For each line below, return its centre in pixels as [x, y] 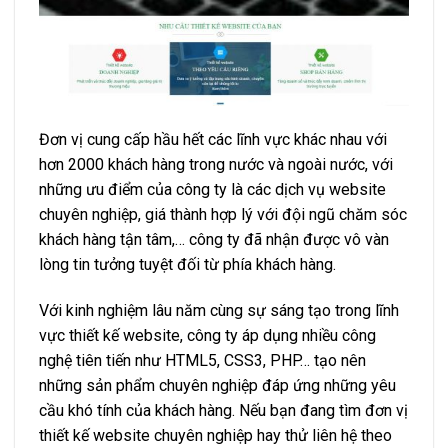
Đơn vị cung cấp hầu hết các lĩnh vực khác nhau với [213, 139]
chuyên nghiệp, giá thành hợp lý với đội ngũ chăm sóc [223, 214]
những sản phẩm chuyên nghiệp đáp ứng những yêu [217, 385]
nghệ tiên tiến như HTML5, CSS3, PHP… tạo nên [202, 360]
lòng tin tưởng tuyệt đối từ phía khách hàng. [187, 264]
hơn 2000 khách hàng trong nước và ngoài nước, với [216, 164]
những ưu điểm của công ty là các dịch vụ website [212, 189]
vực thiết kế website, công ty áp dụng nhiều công [207, 335]
